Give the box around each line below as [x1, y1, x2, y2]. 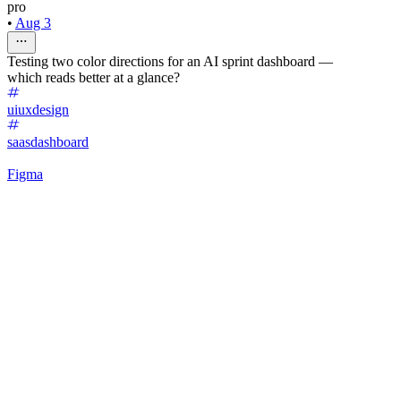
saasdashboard [7, 133, 89, 149]
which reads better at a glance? [7, 69, 180, 85]
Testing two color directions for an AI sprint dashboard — [7, 53, 333, 69]
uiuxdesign [7, 101, 69, 117]
